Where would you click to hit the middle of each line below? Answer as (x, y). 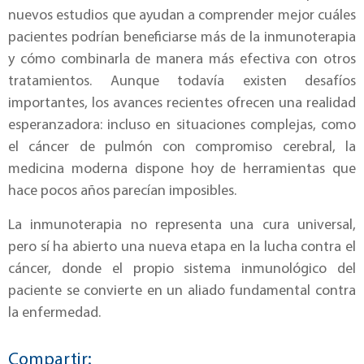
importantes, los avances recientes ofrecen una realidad (182, 104)
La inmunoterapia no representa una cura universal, (182, 225)
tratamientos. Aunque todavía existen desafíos (182, 82)
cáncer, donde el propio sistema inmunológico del (182, 269)
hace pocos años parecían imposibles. (122, 192)
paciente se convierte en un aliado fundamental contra (182, 291)
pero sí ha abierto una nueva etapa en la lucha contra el (182, 247)
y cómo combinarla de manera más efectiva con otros (182, 60)
